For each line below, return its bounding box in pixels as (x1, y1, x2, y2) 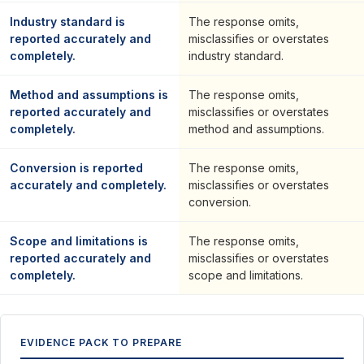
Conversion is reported (10, 161, 143, 175)
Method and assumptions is (10, 88, 168, 102)
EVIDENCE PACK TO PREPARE (20, 336, 183, 349)
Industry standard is (10, 15, 125, 28)
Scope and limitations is (10, 234, 148, 248)
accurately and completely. (10, 178, 167, 192)
